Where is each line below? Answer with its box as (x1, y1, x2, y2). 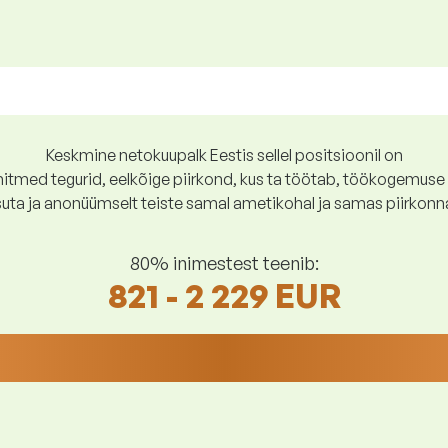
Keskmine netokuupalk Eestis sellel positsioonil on (45, 145, 403, 165)
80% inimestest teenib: (129, 251, 319, 274)
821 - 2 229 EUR (107, 275, 341, 316)
